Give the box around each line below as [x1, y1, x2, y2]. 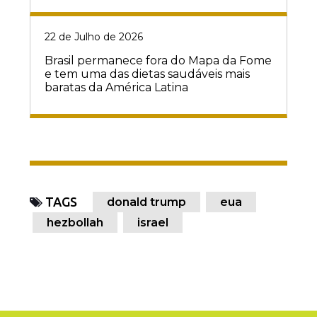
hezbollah [47, 216, 103, 230]
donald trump [107, 195, 186, 209]
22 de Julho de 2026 [45, 30, 143, 44]
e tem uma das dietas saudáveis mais [45, 67, 250, 81]
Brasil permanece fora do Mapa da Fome [45, 54, 272, 68]
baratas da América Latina [45, 81, 188, 95]
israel [137, 216, 168, 230]
